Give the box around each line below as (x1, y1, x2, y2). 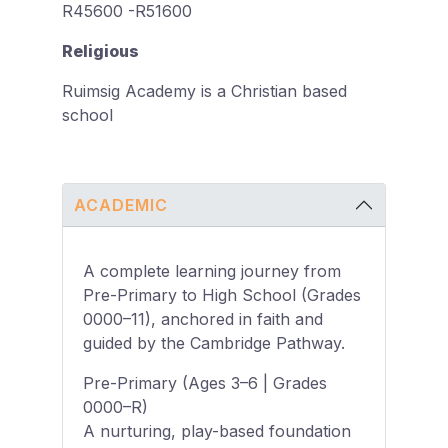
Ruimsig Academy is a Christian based (62, 81, 347, 102)
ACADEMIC (74, 194, 169, 215)
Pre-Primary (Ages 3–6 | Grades (83, 372, 327, 393)
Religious (62, 41, 139, 62)
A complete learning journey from (83, 260, 341, 281)
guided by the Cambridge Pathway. (83, 332, 345, 353)
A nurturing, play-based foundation (83, 420, 351, 441)
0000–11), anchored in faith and (83, 308, 323, 329)
